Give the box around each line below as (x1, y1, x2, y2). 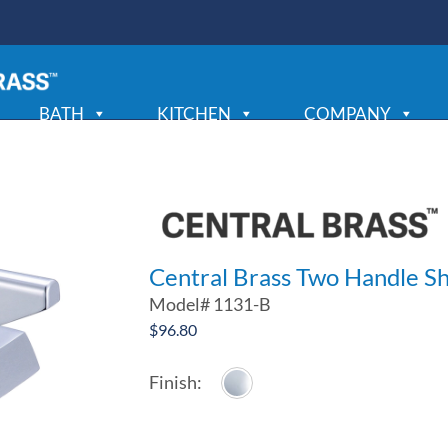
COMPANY (303, 102, 391, 124)
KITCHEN (156, 102, 231, 124)
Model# (149, 293, 214, 315)
